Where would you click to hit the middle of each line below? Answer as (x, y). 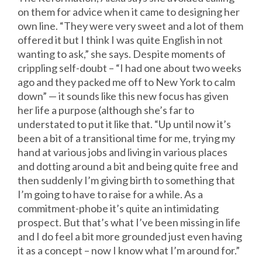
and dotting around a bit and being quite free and (128, 166)
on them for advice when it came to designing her (129, 12)
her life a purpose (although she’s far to (106, 110)
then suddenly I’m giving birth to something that (126, 180)
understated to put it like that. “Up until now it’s (124, 124)
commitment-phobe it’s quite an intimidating (118, 208)
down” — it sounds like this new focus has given (123, 96)
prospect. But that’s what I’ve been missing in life (129, 223)
